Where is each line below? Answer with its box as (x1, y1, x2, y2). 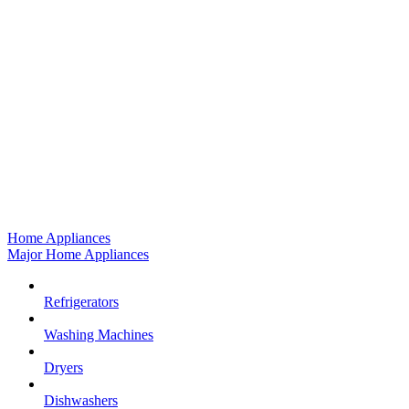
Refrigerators (44, 294, 119, 309)
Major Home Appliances (7, 246, 149, 262)
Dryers (44, 360, 83, 375)
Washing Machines (44, 327, 153, 342)
